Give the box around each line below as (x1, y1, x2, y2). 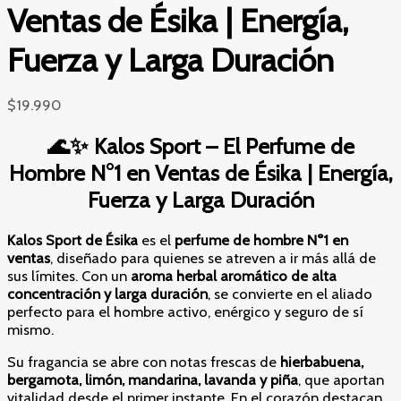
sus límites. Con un (7, 267, 131, 285)
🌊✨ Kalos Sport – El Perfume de (47, 132, 354, 159)
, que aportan (298, 371, 384, 389)
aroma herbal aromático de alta (131, 267, 337, 285)
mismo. (7, 320, 54, 338)
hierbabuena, (280, 353, 363, 371)
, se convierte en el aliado (208, 285, 372, 303)
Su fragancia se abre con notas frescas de (7, 353, 280, 371)
